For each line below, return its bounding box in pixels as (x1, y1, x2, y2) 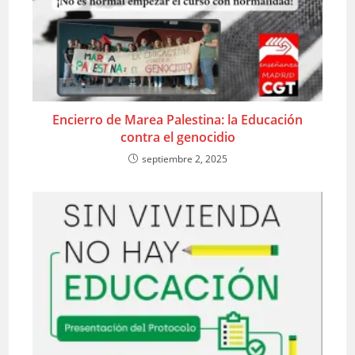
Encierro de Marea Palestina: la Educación (52, 110, 303, 128)
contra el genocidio (120, 128, 235, 146)
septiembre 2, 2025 (141, 151, 227, 166)
